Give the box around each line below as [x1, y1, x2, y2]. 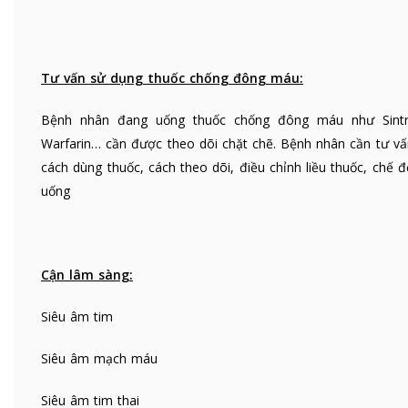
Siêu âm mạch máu [41, 349, 158, 367]
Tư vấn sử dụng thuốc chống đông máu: [41, 68, 303, 87]
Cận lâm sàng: [41, 265, 133, 283]
